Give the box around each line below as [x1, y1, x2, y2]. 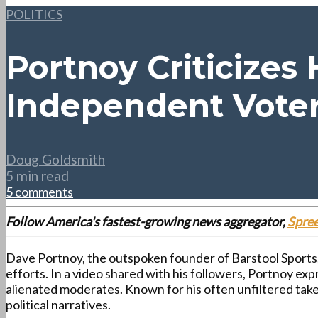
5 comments [6, 184, 73, 200]
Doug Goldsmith [6, 151, 105, 168]
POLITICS [6, 6, 62, 22]
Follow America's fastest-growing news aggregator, [6, 214, 287, 230]
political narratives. [6, 297, 111, 313]
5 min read [6, 168, 69, 185]
